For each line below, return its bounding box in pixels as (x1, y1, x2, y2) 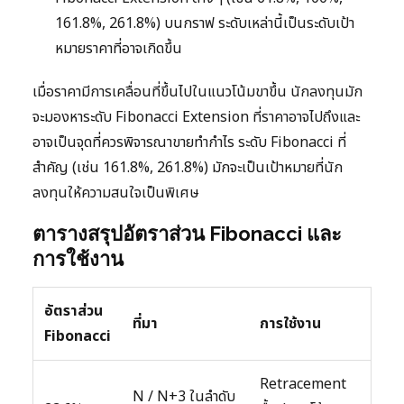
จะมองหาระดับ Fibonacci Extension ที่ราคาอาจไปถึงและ (32, 106, 360, 128)
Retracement (260, 372, 346, 395)
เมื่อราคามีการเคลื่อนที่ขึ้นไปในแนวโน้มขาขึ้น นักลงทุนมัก (32, 80, 363, 103)
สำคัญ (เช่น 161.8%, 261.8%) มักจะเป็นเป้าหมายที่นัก (32, 156, 343, 179)
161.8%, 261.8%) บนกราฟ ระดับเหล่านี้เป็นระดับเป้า (55, 12, 354, 34)
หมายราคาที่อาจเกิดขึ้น (55, 37, 182, 60)
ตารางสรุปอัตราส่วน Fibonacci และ (32, 221, 342, 245)
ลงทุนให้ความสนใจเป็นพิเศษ (32, 181, 199, 204)
